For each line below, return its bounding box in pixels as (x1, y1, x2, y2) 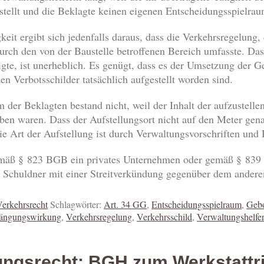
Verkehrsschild (137, 210, 192, 223)
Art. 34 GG (104, 198, 147, 211)
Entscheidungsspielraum (151, 198, 242, 211)
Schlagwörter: (50, 198, 104, 211)
